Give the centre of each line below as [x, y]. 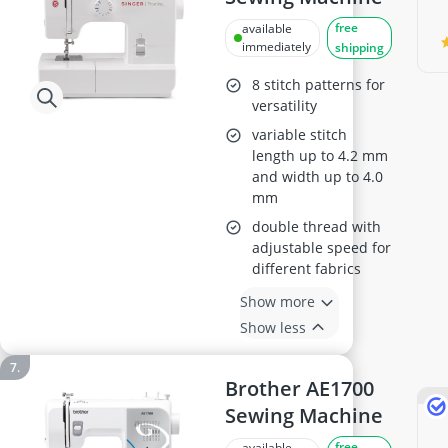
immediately [277, 46]
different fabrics [307, 268]
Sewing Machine [304, 415]
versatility [285, 105]
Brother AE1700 [300, 388]
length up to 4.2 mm [320, 155]
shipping [360, 47]
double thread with [317, 226]
